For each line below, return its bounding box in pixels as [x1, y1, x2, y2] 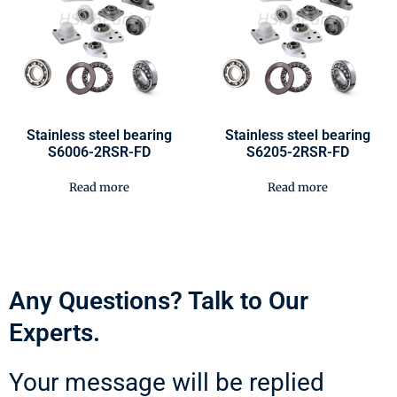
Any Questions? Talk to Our [9, 285, 308, 315]
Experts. [9, 317, 100, 347]
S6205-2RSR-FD [246, 143, 349, 160]
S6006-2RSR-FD [48, 143, 151, 160]
